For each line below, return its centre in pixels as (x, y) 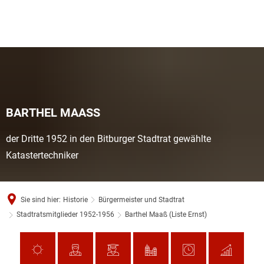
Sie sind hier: (41, 199)
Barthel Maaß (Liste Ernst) (166, 214)
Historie (75, 199)
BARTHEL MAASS (53, 113)
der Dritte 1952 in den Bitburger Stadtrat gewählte (108, 139)
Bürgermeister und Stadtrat (141, 199)
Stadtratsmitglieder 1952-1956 (65, 214)
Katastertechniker (42, 155)
